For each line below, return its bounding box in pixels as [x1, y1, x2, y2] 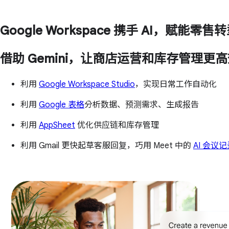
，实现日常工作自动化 [135, 79, 217, 90]
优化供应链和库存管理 [75, 120, 159, 131]
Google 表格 [39, 100, 84, 110]
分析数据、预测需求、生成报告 [84, 100, 199, 110]
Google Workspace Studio [39, 79, 135, 90]
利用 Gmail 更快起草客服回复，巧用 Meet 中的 [20, 141, 193, 151]
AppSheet [39, 120, 75, 131]
